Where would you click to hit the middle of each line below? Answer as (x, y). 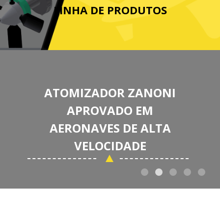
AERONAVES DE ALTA (110, 128)
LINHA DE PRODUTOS (110, 10)
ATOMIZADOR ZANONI (110, 93)
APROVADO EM (110, 110)
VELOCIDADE (110, 146)
